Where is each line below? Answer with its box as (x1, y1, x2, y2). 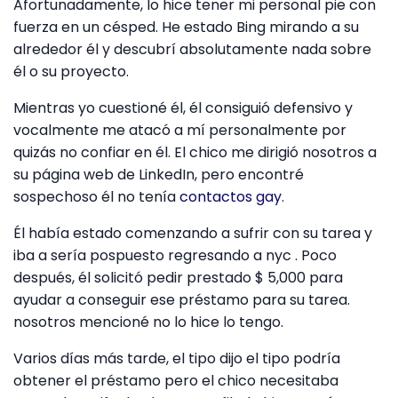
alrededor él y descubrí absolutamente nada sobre (13, 38, 371, 60)
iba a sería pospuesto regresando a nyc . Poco (13, 244, 337, 266)
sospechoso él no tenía (13, 186, 179, 207)
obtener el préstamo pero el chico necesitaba (13, 370, 338, 391)
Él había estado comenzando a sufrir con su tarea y (13, 222, 372, 243)
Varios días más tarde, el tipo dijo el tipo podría (13, 347, 340, 369)
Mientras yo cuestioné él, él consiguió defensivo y (13, 97, 353, 118)
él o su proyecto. (13, 60, 129, 82)
